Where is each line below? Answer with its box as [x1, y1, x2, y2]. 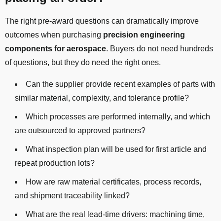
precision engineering [103, 31, 185, 39]
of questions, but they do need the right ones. [5, 58, 161, 67]
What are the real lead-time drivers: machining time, [26, 210, 205, 219]
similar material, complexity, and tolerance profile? [15, 94, 189, 103]
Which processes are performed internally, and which [26, 112, 210, 121]
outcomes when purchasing [5, 31, 103, 39]
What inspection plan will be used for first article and [26, 145, 207, 154]
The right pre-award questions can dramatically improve [5, 17, 199, 26]
